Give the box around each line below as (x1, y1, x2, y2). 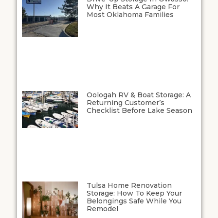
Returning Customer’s (86, 98, 164, 107)
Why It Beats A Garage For (86, 2, 180, 12)
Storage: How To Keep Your (86, 189, 182, 198)
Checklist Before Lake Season (86, 106, 192, 115)
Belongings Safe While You (86, 197, 182, 206)
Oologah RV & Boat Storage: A (86, 90, 191, 99)
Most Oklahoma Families (86, 10, 174, 19)
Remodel (86, 204, 118, 214)
